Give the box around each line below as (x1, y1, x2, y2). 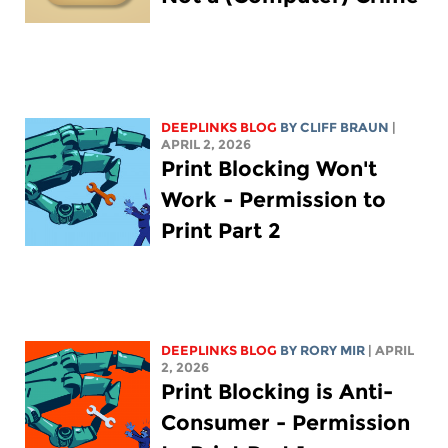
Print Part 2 (161, 218, 282, 244)
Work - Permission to (161, 187, 387, 213)
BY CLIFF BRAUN (280, 120, 390, 136)
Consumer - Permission (161, 410, 411, 436)
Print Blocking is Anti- (161, 379, 394, 405)
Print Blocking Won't (161, 156, 378, 182)
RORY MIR (300, 343, 366, 359)
